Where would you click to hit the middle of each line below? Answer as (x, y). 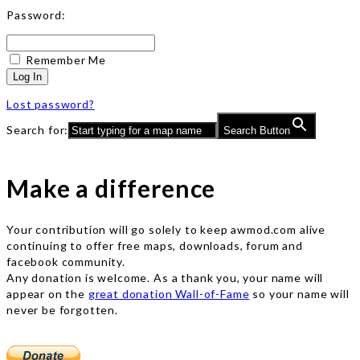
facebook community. (66, 261)
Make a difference (111, 188)
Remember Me (66, 60)
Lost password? (51, 104)
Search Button (257, 131)
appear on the (47, 293)
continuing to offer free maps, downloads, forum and (155, 245)
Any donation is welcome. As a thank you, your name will (165, 277)
